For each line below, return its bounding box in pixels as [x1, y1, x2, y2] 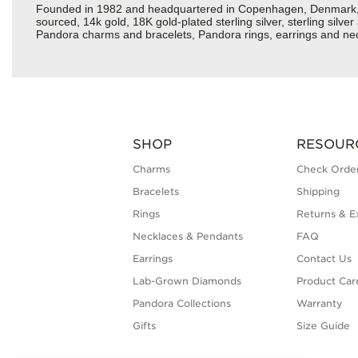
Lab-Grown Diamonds [133, 275, 242, 288]
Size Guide [296, 320, 350, 332]
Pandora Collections [133, 297, 232, 310]
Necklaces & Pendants [133, 230, 244, 243]
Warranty [296, 297, 343, 310]
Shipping [296, 185, 340, 198]
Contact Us [296, 253, 352, 265]
